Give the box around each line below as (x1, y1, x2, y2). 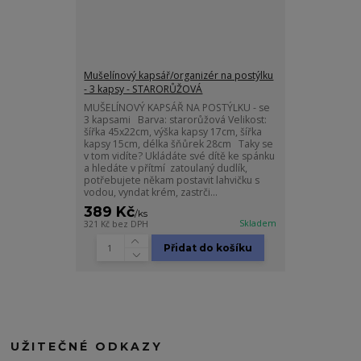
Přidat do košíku (164, 241, 253, 254)
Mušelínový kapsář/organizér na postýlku (84, 68, 274, 83)
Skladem (239, 218, 277, 230)
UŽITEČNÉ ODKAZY (10, 339, 164, 355)
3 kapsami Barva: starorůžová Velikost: (84, 113, 268, 127)
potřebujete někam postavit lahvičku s (84, 173, 260, 188)
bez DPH (112, 218, 149, 230)
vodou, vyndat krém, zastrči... (84, 185, 218, 200)
